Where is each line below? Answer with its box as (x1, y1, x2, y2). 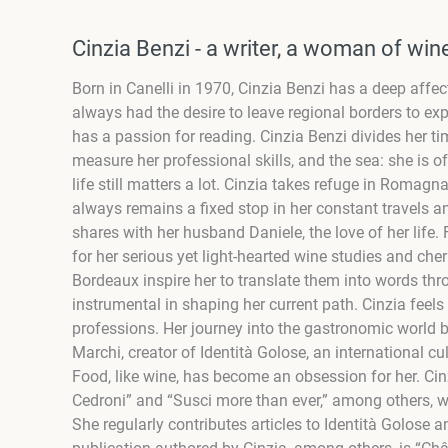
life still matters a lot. (72, 175, 224, 195)
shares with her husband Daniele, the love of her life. (72, 223, 443, 243)
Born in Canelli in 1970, (72, 79, 238, 99)
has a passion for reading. (72, 127, 260, 147)
